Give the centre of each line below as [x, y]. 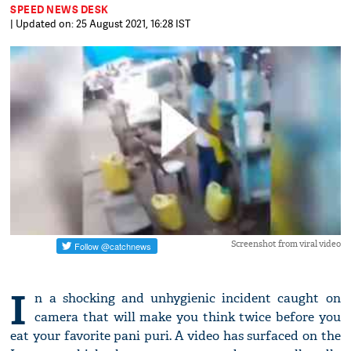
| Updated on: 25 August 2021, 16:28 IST [101, 24]
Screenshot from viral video [286, 244]
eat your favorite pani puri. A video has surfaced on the [175, 336]
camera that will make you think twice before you [188, 317]
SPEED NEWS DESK [60, 9]
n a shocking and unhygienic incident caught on [188, 299]
